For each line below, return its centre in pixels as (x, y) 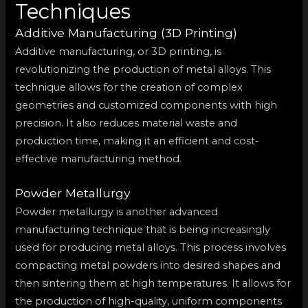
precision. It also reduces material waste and (126, 123)
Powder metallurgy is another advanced (117, 211)
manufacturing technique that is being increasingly (143, 229)
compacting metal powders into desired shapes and (148, 265)
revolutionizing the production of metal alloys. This (143, 69)
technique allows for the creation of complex (129, 87)
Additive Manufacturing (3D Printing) (126, 32)
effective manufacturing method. (99, 158)
